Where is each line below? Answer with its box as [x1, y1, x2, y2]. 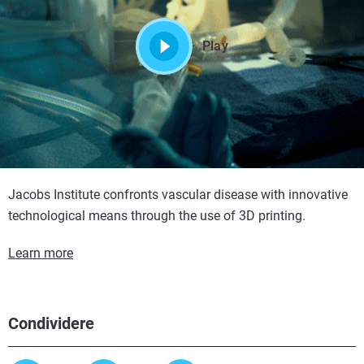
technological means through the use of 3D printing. [8, 207, 305, 223]
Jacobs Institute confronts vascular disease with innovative [8, 186, 348, 202]
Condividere [8, 313, 94, 333]
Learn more [8, 245, 73, 261]
